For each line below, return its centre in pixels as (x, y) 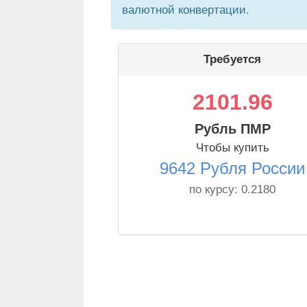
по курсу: (215, 189)
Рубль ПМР (232, 129)
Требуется (232, 59)
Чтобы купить (232, 148)
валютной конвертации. (186, 10)
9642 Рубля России (232, 168)
